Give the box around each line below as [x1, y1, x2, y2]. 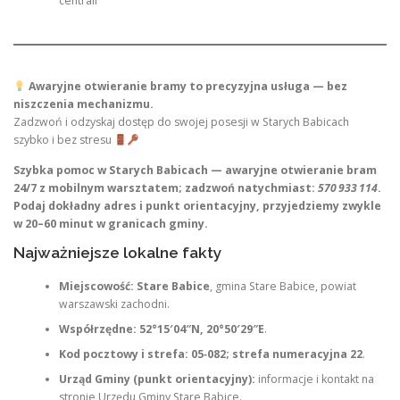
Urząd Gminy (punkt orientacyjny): [58, 371, 255, 387]
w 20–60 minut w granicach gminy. [13, 215, 208, 231]
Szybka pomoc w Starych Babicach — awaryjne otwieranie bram [13, 162, 377, 178]
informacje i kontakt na [254, 371, 374, 387]
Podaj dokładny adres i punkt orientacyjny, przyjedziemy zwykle [13, 197, 381, 213]
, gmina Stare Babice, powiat [209, 279, 356, 294]
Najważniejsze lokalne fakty [13, 243, 222, 262]
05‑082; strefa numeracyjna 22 [190, 346, 362, 362]
